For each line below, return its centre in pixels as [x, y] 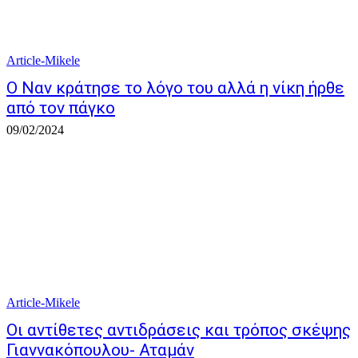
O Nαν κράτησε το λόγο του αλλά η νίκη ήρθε [175, 88]
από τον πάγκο [61, 108]
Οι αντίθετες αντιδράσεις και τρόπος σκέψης [179, 330]
